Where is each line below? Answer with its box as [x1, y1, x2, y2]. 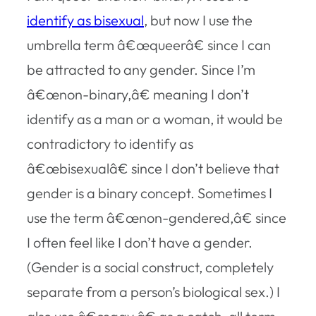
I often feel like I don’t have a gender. [27, 233, 253, 251]
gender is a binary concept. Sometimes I [27, 183, 272, 202]
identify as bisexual [27, 11, 144, 29]
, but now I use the [144, 11, 253, 29]
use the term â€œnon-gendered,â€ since [27, 208, 286, 226]
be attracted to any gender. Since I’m [27, 60, 255, 78]
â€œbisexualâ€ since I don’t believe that [27, 159, 279, 177]
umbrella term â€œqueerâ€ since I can [27, 35, 271, 54]
